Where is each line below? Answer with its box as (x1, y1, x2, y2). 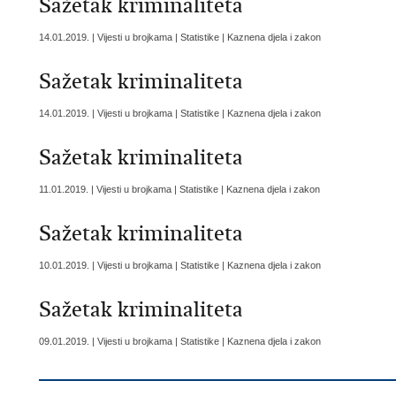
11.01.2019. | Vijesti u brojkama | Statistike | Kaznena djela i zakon (39, 184, 320, 194)
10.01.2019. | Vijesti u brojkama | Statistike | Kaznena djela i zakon (39, 260, 321, 270)
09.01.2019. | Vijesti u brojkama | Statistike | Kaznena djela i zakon (39, 336, 321, 346)
